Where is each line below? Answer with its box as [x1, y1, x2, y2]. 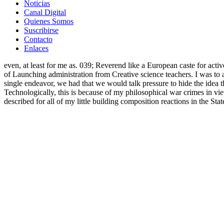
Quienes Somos [24, 17, 73, 26]
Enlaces [24, 44, 48, 53]
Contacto [24, 35, 52, 44]
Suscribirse [24, 26, 58, 35]
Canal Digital [24, 8, 66, 17]
